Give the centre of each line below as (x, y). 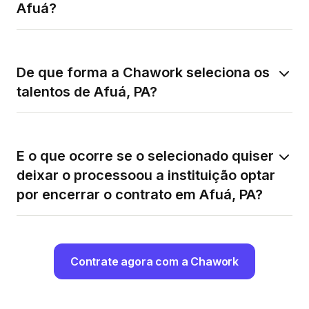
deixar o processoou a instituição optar (146, 176)
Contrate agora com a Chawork (154, 262)
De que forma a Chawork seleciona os (143, 73)
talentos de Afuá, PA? (87, 92)
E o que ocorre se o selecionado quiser (145, 156)
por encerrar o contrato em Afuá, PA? (140, 195)
